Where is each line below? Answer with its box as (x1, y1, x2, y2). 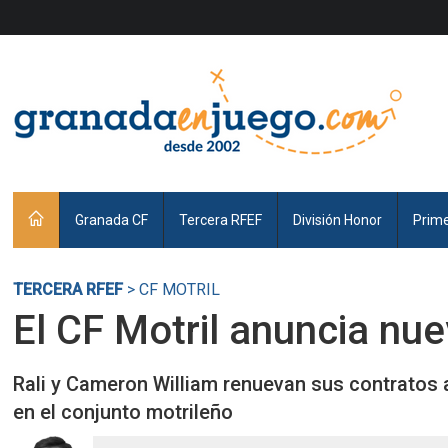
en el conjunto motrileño (13, 400, 234, 424)
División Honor (293, 212, 383, 228)
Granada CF (75, 212, 149, 228)
